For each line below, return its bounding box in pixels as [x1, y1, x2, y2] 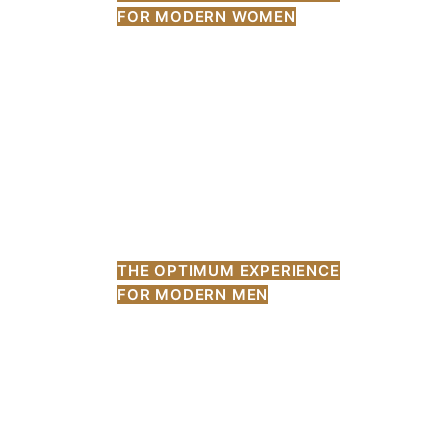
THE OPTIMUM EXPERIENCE [117, 260, 340, 280]
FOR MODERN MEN [117, 284, 269, 304]
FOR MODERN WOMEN [117, 6, 296, 26]
